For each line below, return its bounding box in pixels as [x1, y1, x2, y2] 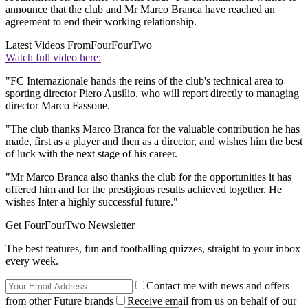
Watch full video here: [5, 52, 101, 64]
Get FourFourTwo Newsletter [5, 219, 135, 232]
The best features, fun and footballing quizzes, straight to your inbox [5, 243, 300, 255]
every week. [5, 255, 58, 267]
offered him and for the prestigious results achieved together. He [5, 184, 282, 196]
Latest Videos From [5, 39, 91, 52]
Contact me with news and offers [146, 280, 289, 292]
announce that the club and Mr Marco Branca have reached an [5, 3, 275, 16]
